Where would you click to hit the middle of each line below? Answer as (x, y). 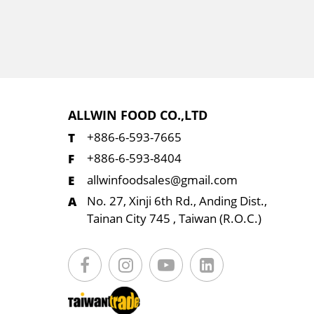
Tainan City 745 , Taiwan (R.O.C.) (174, 219)
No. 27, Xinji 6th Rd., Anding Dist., (177, 201)
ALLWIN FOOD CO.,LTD (138, 115)
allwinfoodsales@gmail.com (162, 179)
